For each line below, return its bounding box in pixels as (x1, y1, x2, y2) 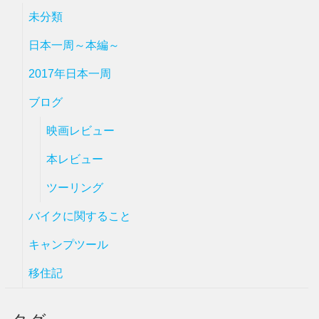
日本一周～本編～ (28, 39, 120, 52)
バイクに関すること (28, 210, 131, 223)
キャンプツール (28, 239, 108, 251)
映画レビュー (46, 125, 115, 137)
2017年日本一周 (28, 68, 111, 80)
